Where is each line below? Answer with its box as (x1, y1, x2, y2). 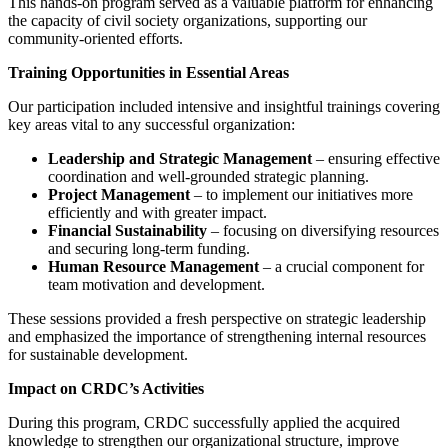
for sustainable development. (8, 345, 188, 363)
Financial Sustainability (48, 221, 207, 239)
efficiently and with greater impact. (48, 203, 267, 221)
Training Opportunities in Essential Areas (8, 63, 289, 81)
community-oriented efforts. (8, 29, 183, 47)
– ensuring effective (312, 149, 440, 167)
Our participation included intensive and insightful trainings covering (8, 97, 440, 115)
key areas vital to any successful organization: (8, 115, 295, 133)
